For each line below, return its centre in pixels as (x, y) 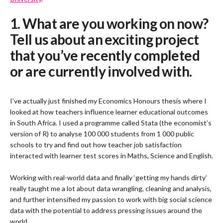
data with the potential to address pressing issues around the (106, 211)
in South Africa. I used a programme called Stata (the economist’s (111, 123)
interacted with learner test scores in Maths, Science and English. (111, 156)
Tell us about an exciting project (105, 39)
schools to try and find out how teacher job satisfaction (96, 145)
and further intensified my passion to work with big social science (111, 200)
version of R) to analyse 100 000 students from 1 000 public (102, 134)
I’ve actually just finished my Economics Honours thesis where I (108, 101)
